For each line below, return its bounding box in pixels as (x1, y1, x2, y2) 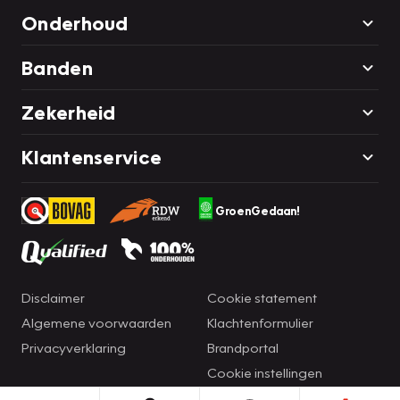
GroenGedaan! (214, 203, 300, 218)
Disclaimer (21, 288, 85, 305)
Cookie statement (207, 288, 317, 305)
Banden (21, 54, 93, 79)
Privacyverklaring (21, 338, 126, 355)
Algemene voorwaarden (21, 313, 171, 330)
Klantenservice (21, 144, 162, 169)
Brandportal (207, 338, 279, 355)
